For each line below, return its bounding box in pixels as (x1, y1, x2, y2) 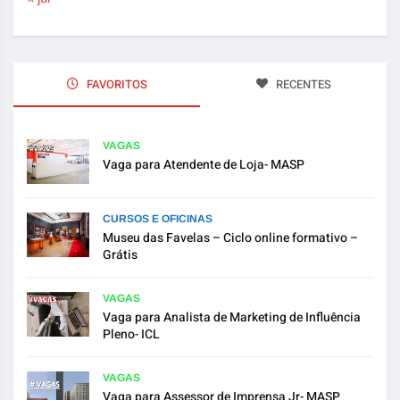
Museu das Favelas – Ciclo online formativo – (103, 229, 358, 248)
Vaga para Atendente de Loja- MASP (103, 155, 304, 175)
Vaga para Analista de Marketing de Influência (103, 308, 361, 328)
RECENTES (272, 76, 331, 94)
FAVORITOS (83, 76, 147, 94)
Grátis (103, 246, 137, 265)
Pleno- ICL (103, 325, 160, 345)
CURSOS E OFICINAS (103, 212, 212, 226)
